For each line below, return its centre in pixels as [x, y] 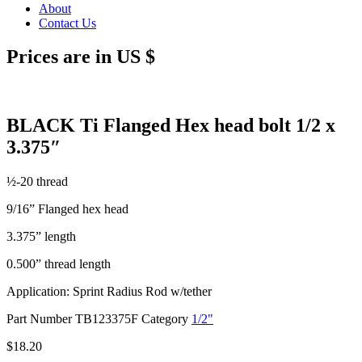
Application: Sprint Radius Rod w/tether [109, 292]
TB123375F [108, 319]
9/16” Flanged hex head [67, 209]
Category [165, 319]
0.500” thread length [59, 264]
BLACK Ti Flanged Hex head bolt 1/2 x [171, 126]
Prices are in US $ [81, 57]
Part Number [41, 319]
